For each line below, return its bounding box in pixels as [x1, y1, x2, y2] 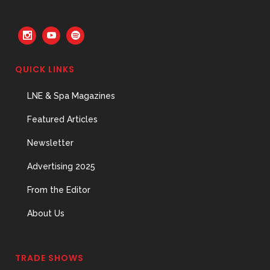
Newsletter [27, 138, 74, 148]
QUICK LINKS [15, 63, 75, 75]
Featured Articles [27, 115, 98, 124]
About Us [27, 209, 64, 218]
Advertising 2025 [27, 162, 95, 171]
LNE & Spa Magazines [27, 91, 115, 101]
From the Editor [27, 185, 90, 195]
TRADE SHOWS [15, 252, 84, 264]
